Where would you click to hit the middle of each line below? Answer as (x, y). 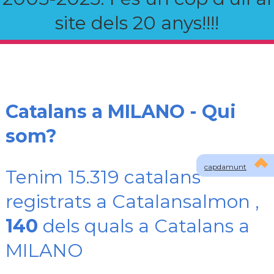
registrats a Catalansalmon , (132, 202)
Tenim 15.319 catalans (103, 177)
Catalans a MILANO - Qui (121, 112)
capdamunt (225, 167)
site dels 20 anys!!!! (137, 23)
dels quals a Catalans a (144, 226)
